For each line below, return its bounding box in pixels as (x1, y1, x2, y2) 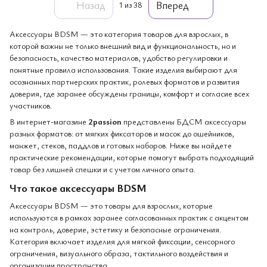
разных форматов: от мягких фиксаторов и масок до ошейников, (10, 128, 234, 139)
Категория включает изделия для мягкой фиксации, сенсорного (10, 235, 235, 247)
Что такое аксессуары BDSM (10, 181, 147, 195)
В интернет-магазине (10, 116, 88, 127)
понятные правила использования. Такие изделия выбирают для (10, 64, 237, 75)
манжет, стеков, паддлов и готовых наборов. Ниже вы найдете (10, 139, 232, 151)
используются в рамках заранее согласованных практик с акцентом (10, 211, 249, 223)
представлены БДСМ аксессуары (122, 116, 246, 127)
